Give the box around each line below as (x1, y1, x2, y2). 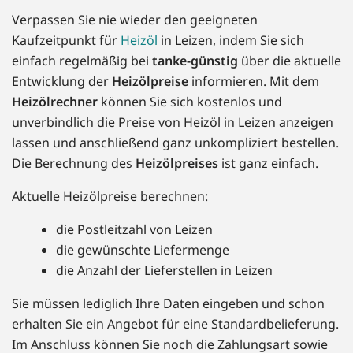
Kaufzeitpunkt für (12, 32, 121, 50)
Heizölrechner (12, 93, 98, 111)
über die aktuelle (238, 52, 341, 70)
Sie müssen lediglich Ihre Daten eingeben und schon (12, 295, 325, 313)
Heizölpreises (136, 154, 218, 173)
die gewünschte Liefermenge (56, 241, 229, 259)
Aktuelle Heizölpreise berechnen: (12, 188, 208, 206)
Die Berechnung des (12, 154, 136, 173)
